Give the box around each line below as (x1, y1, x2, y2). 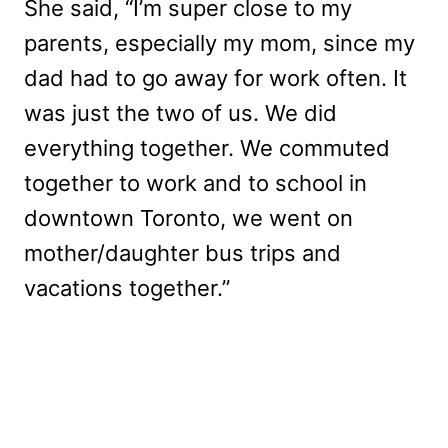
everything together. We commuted (24, 135, 390, 162)
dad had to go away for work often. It (24, 65, 407, 92)
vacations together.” (24, 275, 230, 302)
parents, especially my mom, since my (24, 30, 415, 57)
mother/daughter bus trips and (24, 240, 341, 267)
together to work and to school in (24, 170, 367, 197)
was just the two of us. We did (24, 100, 337, 127)
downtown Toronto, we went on (24, 205, 353, 232)
